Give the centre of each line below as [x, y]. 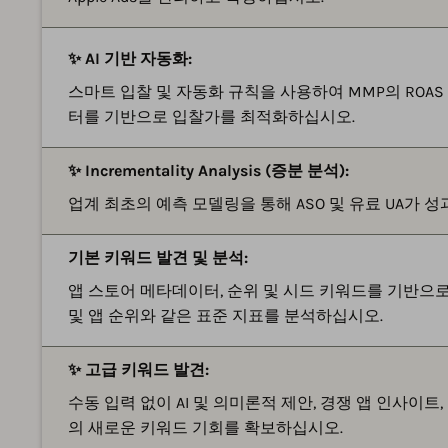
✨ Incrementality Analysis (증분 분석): [208, 170]
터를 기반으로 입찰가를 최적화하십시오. [211, 116]
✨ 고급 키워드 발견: [138, 369]
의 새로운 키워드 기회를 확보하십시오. [205, 427]
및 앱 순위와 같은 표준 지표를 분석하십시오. [225, 315]
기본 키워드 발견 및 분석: [158, 257]
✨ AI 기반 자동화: [130, 58]
